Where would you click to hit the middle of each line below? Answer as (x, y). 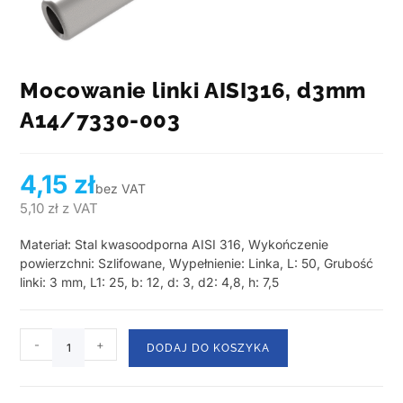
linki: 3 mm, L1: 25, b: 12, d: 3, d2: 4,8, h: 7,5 (150, 282)
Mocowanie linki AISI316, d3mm (193, 91)
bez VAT (121, 189)
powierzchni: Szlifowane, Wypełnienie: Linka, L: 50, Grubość (197, 264)
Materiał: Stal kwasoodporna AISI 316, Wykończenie (175, 245)
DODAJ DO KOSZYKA (209, 349)
